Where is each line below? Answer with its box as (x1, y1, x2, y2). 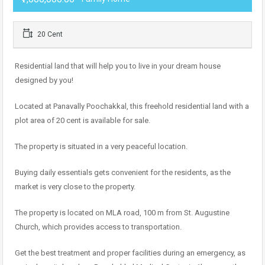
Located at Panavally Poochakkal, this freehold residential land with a (15, 102, 249, 111)
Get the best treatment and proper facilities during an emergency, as (15, 248, 245, 258)
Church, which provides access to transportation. (15, 222, 182, 232)
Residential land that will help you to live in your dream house (15, 62, 221, 71)
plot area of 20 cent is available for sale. (15, 116, 150, 125)
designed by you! (15, 76, 73, 85)
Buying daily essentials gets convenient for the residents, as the (15, 168, 231, 177)
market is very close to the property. (15, 182, 135, 192)
